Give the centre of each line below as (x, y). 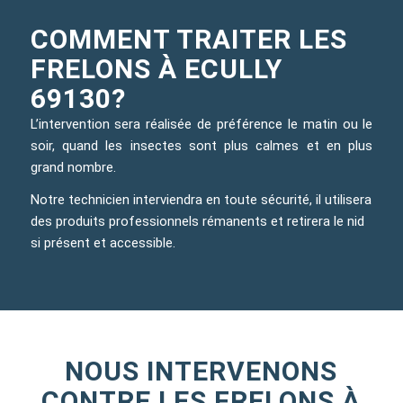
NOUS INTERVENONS (201, 372)
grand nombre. (73, 167)
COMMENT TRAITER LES (188, 39)
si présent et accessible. (103, 243)
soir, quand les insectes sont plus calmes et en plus (201, 145)
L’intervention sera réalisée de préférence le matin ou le (201, 124)
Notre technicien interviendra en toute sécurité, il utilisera (201, 200)
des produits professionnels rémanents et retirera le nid (197, 222)
